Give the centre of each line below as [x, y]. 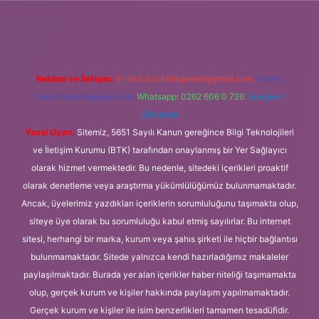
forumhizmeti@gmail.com [84, 96]
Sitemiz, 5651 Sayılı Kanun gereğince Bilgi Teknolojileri [184, 132]
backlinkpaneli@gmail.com [199, 78]
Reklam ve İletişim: [75, 78]
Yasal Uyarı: [50, 132]
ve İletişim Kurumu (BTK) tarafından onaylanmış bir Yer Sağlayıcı [159, 150]
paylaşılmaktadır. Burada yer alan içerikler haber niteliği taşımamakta [159, 274]
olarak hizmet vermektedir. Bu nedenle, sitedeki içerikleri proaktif [159, 167]
